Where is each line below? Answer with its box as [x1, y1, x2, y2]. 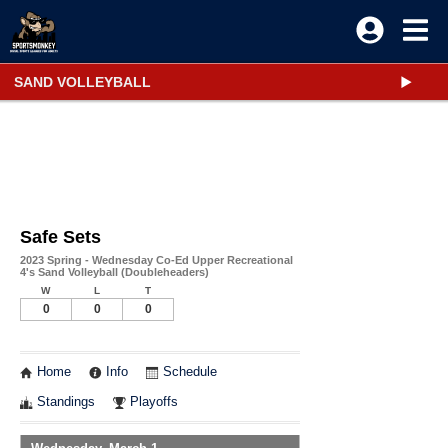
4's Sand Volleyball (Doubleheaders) [20, 266, 209, 278]
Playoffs [130, 395, 178, 409]
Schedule [163, 365, 217, 379]
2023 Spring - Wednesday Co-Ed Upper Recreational [20, 254, 293, 266]
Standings [37, 395, 95, 409]
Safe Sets [20, 227, 101, 247]
